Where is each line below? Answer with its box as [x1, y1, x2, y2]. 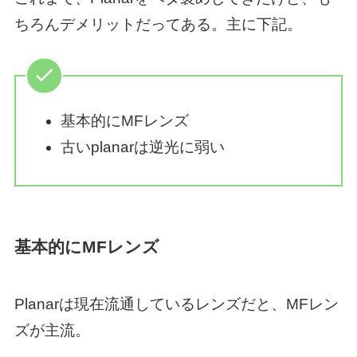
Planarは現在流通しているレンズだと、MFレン [14, 296, 339, 313]
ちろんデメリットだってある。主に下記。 [14, 15, 302, 33]
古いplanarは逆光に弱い [61, 139, 226, 155]
